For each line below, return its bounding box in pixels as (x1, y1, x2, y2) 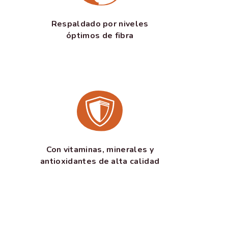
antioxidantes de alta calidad (40, 155, 160, 167)
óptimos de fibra (66, 30, 134, 42)
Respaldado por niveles (51, 18, 149, 30)
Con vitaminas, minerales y (46, 144, 154, 155)
